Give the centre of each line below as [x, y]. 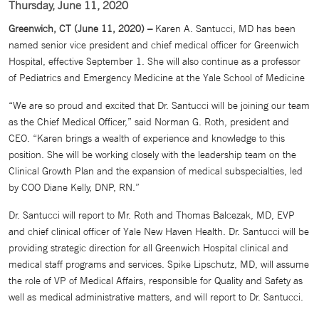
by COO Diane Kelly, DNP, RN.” [74, 187]
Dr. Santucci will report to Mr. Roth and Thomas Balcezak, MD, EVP [152, 215]
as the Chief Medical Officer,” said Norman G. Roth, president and [149, 122]
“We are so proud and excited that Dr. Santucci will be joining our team [159, 105]
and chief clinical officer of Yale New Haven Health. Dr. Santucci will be [159, 231]
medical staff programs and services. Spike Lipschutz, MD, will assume [159, 264]
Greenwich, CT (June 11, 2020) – [82, 28]
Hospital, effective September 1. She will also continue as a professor [155, 61]
